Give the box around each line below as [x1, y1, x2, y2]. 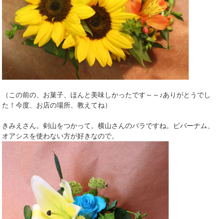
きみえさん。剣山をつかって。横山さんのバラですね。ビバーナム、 [2, 121, 215, 130]
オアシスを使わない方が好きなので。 [2, 131, 119, 140]
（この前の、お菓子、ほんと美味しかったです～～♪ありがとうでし [2, 90, 211, 99]
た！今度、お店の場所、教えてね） [2, 101, 112, 109]
